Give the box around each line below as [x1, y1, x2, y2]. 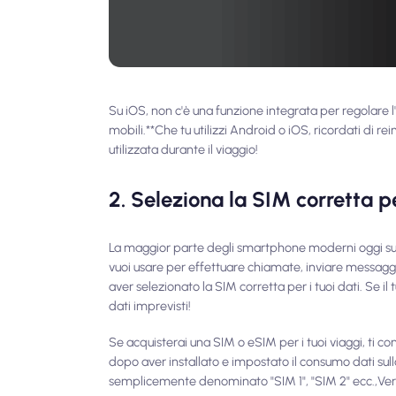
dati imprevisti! [109, 297, 192, 314]
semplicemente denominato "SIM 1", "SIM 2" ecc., [109, 373, 378, 390]
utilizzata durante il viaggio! [109, 141, 259, 158]
